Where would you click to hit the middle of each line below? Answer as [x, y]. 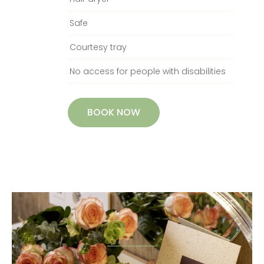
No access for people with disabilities [148, 71]
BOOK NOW [114, 112]
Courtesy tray [98, 47]
